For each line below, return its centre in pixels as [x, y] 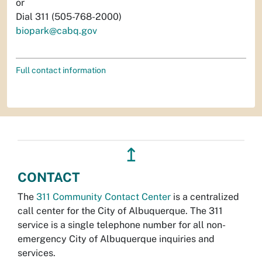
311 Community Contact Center [104, 196]
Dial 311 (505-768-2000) [69, 16]
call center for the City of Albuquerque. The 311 [120, 211]
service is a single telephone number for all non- [122, 225]
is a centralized [205, 196]
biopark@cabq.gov [56, 30]
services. [37, 253]
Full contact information [61, 70]
